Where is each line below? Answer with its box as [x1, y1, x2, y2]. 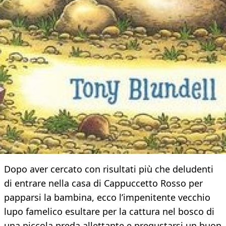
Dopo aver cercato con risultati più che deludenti [4, 163, 213, 176]
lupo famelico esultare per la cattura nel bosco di [4, 205, 214, 218]
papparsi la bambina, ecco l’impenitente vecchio [4, 191, 210, 204]
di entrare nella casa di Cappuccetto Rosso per [4, 177, 203, 190]
